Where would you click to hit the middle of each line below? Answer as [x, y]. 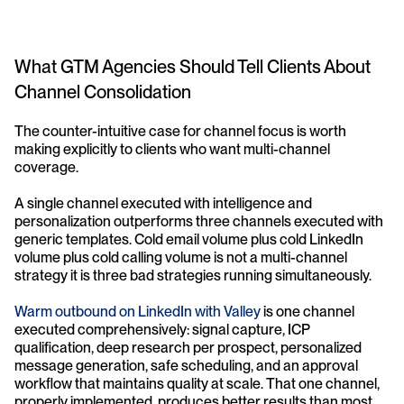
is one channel [308, 312]
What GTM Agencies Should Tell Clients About [193, 67]
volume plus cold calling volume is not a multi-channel [181, 257]
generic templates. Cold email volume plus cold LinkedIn [189, 239]
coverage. [46, 167]
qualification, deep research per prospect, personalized [188, 348]
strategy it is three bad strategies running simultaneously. [193, 275]
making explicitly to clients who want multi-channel [172, 149]
